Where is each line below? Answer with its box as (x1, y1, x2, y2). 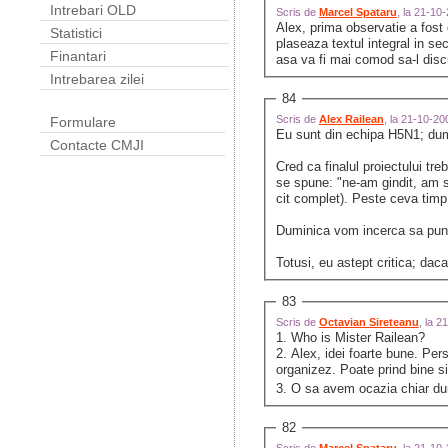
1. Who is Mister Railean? (275, 330, 429, 346)
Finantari (50, 48, 106, 64)
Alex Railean (318, 113, 384, 126)
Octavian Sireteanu (318, 316, 419, 329)
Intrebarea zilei (50, 71, 144, 87)
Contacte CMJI (50, 137, 144, 153)
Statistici (50, 25, 102, 41)
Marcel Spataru (318, 6, 397, 19)
